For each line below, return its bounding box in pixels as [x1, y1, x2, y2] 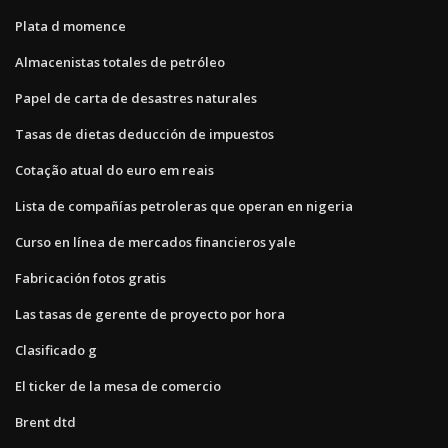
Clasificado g [15, 340, 97, 359]
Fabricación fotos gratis [15, 268, 166, 287]
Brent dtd [15, 412, 76, 431]
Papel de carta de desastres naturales [15, 88, 257, 107]
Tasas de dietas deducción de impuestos [15, 124, 274, 143]
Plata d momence [15, 16, 126, 35]
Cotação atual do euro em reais [15, 160, 214, 179]
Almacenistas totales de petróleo [15, 52, 225, 71]
